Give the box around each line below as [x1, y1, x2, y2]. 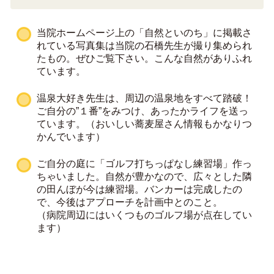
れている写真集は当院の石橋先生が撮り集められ [37, 40, 252, 50]
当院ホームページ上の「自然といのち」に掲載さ [37, 27, 252, 37]
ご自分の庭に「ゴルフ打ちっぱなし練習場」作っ [37, 158, 252, 168]
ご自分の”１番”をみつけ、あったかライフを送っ [37, 105, 248, 116]
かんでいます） [37, 131, 105, 141]
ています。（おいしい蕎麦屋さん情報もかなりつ [37, 118, 252, 128]
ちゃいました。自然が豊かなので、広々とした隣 [37, 171, 252, 181]
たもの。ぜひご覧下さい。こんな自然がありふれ [37, 53, 252, 63]
